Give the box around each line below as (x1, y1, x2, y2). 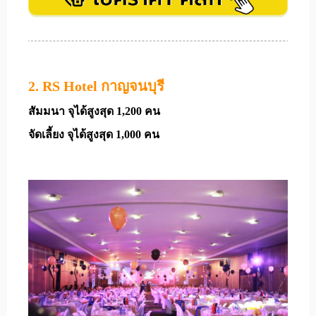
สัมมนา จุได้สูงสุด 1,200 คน (28, 104, 160, 117)
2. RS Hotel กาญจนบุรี (28, 78, 164, 94)
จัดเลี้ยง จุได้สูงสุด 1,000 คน (28, 128, 159, 140)
